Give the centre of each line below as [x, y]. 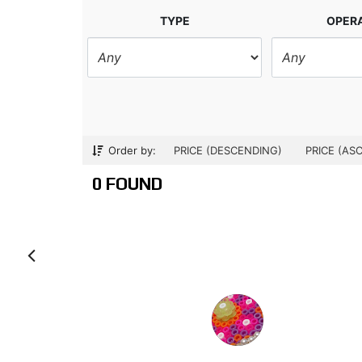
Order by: [130, 150]
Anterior [91, 255]
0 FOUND [127, 184]
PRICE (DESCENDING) [228, 150]
